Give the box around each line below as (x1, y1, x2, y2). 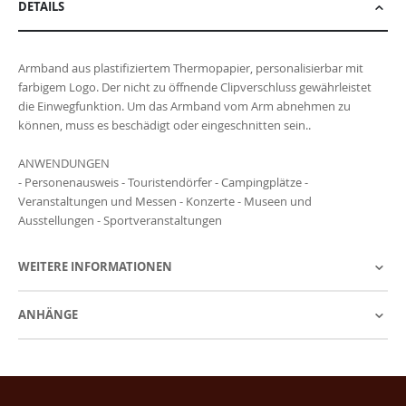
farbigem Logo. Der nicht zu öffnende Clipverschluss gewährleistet (18, 79, 372, 96)
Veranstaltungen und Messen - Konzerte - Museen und (18, 193, 312, 210)
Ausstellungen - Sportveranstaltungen (18, 212, 222, 229)
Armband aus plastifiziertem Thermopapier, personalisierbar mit (18, 60, 363, 77)
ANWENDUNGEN (18, 155, 110, 172)
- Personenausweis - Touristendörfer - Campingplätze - (18, 174, 308, 191)
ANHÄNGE (18, 306, 78, 324)
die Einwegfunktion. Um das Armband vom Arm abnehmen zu (18, 98, 351, 115)
